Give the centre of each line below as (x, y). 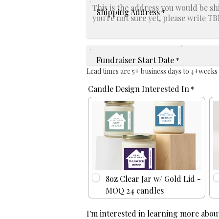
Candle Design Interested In (139, 89)
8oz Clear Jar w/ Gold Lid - (153, 179)
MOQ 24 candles (135, 191)
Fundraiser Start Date (135, 60)
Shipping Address (128, 12)
